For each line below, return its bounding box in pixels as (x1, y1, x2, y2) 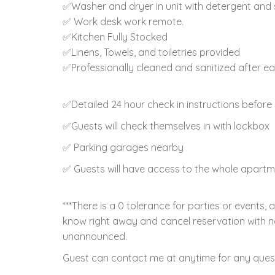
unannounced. (63, 230, 127, 242)
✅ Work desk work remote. (63, 15, 184, 28)
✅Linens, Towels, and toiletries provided (63, 45, 240, 58)
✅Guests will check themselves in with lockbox (63, 119, 269, 132)
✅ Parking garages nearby (63, 141, 184, 153)
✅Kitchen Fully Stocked (63, 30, 168, 43)
